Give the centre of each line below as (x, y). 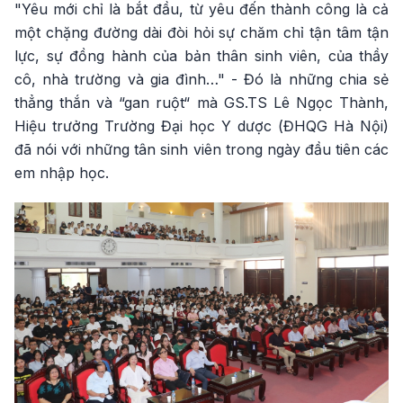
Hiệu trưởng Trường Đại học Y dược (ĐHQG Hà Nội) (201, 126)
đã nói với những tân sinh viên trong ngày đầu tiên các (201, 149)
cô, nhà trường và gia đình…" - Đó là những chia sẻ (201, 79)
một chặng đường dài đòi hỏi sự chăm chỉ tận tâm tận (201, 32)
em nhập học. (62, 173)
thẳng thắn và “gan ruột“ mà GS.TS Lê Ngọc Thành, (201, 103)
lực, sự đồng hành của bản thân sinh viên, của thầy (201, 56)
